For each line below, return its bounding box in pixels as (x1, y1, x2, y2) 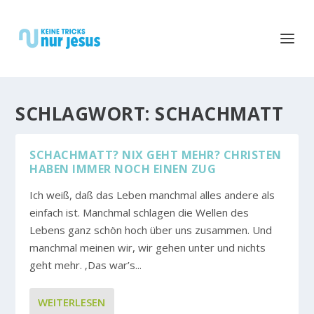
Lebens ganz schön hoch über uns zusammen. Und (29, 223, 273, 237)
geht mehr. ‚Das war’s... (29, 258, 142, 272)
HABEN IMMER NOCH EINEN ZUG (29, 161, 217, 177)
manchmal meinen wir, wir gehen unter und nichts (29, 240, 266, 254)
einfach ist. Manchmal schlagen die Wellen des (29, 205, 250, 219)
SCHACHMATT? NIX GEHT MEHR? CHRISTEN (29, 147, 282, 163)
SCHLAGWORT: (15, 101, 156, 126)
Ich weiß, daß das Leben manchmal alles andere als (29, 188, 275, 202)
